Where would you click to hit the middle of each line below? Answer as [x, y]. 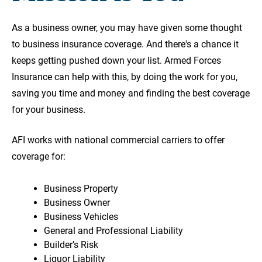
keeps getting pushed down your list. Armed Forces [116, 61]
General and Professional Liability [113, 231]
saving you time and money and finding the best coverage [131, 94]
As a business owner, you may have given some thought [127, 28]
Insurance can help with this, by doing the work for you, [125, 77]
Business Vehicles [81, 217]
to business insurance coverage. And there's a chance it [125, 44]
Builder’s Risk [71, 245]
